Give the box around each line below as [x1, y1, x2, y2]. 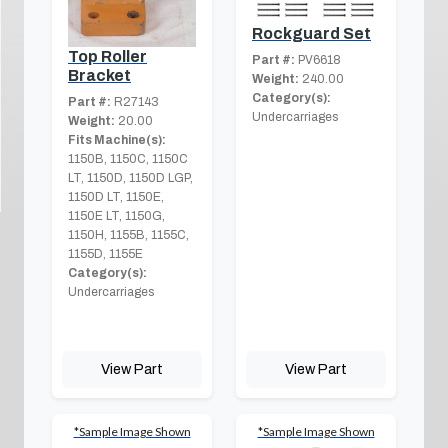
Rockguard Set [252, 24, 371, 42]
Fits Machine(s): [68, 133, 166, 148]
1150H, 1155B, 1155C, [68, 228, 189, 243]
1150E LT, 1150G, [68, 209, 165, 224]
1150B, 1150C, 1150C [68, 152, 188, 167]
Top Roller [68, 48, 147, 66]
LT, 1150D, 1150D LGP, [68, 171, 193, 186]
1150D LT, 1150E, [68, 190, 164, 205]
